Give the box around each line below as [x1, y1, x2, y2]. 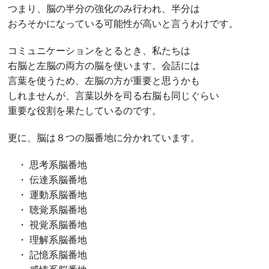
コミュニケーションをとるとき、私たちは [8, 46, 191, 56]
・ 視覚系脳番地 [8, 220, 88, 231]
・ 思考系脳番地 [8, 160, 88, 171]
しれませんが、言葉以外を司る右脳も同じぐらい [8, 91, 220, 101]
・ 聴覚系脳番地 [8, 205, 88, 216]
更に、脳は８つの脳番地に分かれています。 [8, 133, 201, 144]
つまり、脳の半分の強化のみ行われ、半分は [8, 4, 201, 14]
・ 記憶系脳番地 [8, 250, 88, 261]
